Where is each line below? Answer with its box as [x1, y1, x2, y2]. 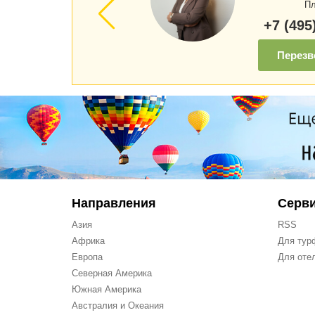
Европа [72, 252, 103, 262]
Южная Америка [72, 284, 141, 295]
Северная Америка [72, 268, 152, 278]
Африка [72, 236, 105, 246]
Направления [72, 196, 156, 210]
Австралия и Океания [72, 300, 164, 311]
